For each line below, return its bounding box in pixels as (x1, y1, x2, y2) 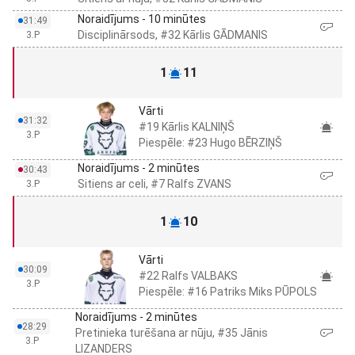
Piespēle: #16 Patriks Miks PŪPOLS (139, 285, 317, 298)
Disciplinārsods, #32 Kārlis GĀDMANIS (78, 29, 268, 41)
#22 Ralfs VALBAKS (139, 269, 238, 282)
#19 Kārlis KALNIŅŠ (139, 120, 235, 133)
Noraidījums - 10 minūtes (78, 13, 206, 25)
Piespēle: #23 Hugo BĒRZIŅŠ (139, 136, 282, 149)
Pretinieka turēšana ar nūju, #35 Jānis (75, 326, 269, 339)
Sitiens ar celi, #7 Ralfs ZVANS (78, 177, 231, 190)
